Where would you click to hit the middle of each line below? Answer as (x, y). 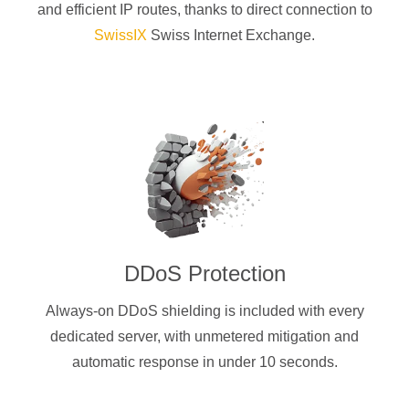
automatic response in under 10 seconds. (204, 362)
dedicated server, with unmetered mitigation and (204, 336)
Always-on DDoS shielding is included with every (204, 310)
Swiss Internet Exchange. (231, 35)
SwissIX (121, 35)
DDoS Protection (204, 273)
